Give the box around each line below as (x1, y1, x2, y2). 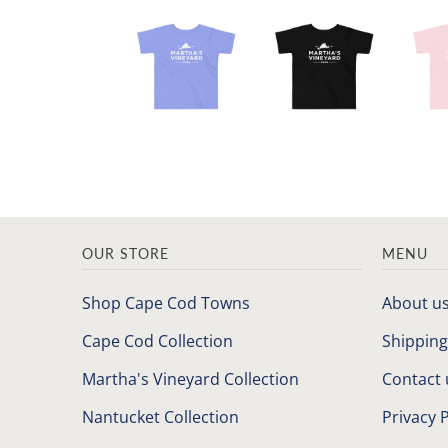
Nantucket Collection (82, 405, 239, 428)
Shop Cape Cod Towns (82, 291, 250, 314)
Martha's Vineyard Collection (82, 367, 299, 390)
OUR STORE (82, 244, 169, 262)
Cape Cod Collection (82, 329, 233, 352)
